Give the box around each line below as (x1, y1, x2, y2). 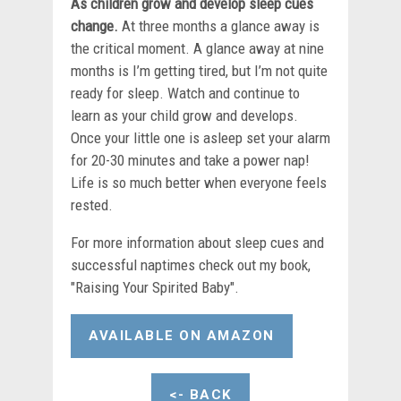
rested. (71, 195, 113, 214)
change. (71, 16, 118, 35)
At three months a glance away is (118, 16, 320, 35)
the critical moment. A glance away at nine (71, 38, 324, 57)
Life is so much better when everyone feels (71, 173, 327, 192)
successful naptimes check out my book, (71, 255, 311, 274)
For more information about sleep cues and (71, 233, 324, 252)
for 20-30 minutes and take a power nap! (71, 150, 310, 169)
